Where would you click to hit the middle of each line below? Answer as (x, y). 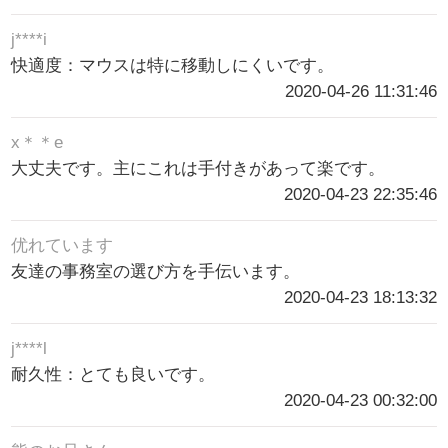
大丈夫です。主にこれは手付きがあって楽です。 (198, 169)
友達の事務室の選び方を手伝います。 (156, 272)
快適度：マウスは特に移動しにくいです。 (173, 65)
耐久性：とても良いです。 (113, 375)
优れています (62, 246)
